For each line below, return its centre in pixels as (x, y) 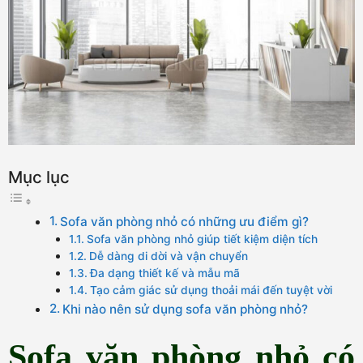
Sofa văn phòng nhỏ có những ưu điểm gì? (185, 222)
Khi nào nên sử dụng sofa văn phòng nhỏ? (186, 310)
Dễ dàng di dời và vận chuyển (168, 256)
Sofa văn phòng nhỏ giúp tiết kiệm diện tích (202, 239)
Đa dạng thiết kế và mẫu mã (164, 273)
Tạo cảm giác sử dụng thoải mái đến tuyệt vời (211, 290)
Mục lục (39, 177)
